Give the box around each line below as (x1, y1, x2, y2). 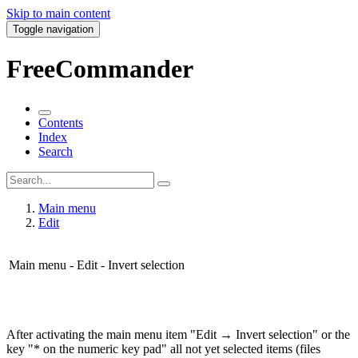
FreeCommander (6, 54, 193, 84)
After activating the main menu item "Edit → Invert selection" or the (6, 327, 350, 341)
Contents (38, 115, 83, 129)
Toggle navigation (13, 23, 93, 35)
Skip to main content (6, 6, 110, 20)
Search (38, 144, 73, 158)
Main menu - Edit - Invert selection (9, 257, 185, 272)
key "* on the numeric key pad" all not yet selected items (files (6, 341, 320, 356)
